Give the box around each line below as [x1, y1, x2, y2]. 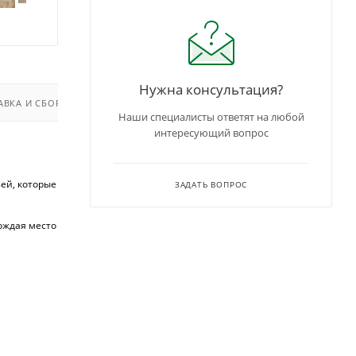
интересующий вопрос [153, 126, 269, 140]
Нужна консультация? [139, 79, 283, 99]
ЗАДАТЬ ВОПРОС [174, 179, 248, 190]
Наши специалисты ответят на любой [118, 110, 304, 124]
